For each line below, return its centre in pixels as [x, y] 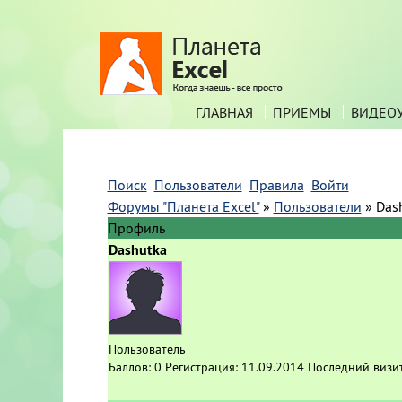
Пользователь [147, 349]
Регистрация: [203, 367]
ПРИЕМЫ [301, 112]
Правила [276, 185]
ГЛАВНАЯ [224, 112]
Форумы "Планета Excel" [183, 206]
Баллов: [131, 367]
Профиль [136, 228]
